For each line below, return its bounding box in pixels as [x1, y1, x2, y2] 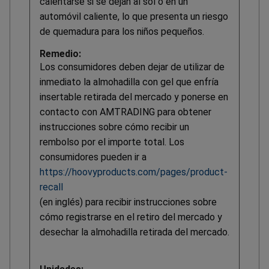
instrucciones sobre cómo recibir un [40, 121, 189, 133]
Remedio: [40, 47, 81, 59]
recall [40, 181, 63, 193]
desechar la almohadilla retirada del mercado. [40, 226, 229, 238]
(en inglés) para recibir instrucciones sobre [40, 196, 217, 208]
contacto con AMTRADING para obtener [40, 106, 211, 118]
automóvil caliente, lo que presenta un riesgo [40, 10, 228, 22]
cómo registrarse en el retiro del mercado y [40, 211, 222, 223]
